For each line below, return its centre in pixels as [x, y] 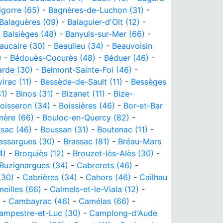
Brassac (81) [86, 141]
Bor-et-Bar [143, 105]
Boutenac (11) [122, 129]
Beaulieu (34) [79, 46]
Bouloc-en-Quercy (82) [86, 117]
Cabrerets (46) [105, 165]
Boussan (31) [64, 129]
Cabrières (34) [50, 177]
